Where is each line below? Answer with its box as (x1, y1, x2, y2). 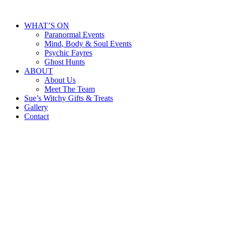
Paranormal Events (44, 30, 104, 39)
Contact (24, 112, 49, 121)
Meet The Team (44, 85, 95, 93)
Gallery (24, 103, 48, 111)
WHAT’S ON (24, 21, 69, 30)
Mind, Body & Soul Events (44, 39, 132, 48)
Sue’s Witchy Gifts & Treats (24, 94, 113, 102)
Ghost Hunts (44, 58, 85, 66)
